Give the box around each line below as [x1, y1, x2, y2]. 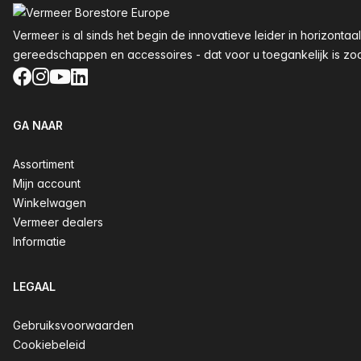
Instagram [31, 64, 122, 88]
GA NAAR [13, 118, 63, 132]
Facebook [12, 64, 99, 88]
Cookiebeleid [13, 338, 85, 351]
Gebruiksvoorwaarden [13, 318, 134, 332]
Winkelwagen [13, 196, 86, 210]
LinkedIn [70, 64, 143, 88]
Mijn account [13, 176, 81, 190]
